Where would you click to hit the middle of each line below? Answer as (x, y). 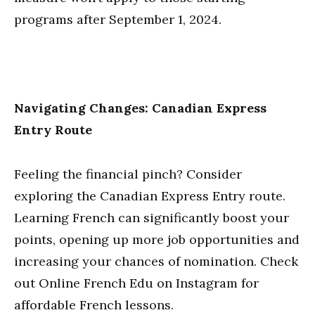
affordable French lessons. (94, 305)
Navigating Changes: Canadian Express (140, 108)
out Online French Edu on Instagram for (136, 283)
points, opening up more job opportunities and (157, 239)
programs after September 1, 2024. (118, 19)
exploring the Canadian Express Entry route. (150, 196)
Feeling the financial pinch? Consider (128, 174)
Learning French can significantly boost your (152, 218)
